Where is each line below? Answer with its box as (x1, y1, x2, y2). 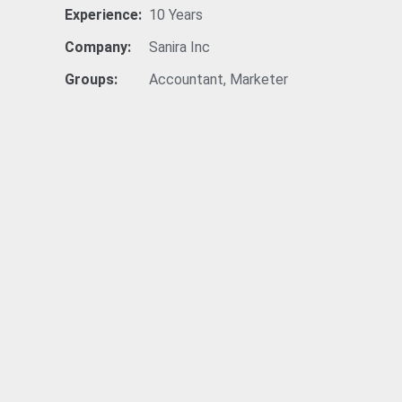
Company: (65, 39, 131, 56)
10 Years (149, 6, 203, 23)
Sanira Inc (149, 39, 210, 56)
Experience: (65, 6, 142, 23)
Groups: (65, 71, 118, 88)
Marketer (230, 71, 288, 88)
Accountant (149, 71, 223, 88)
